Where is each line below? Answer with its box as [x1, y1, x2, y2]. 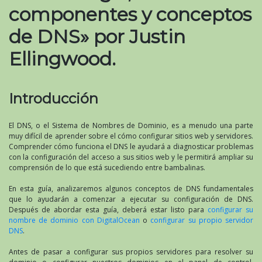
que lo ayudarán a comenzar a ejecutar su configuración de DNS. [9, 194, 253, 204]
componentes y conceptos [9, 2, 251, 26]
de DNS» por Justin [9, 25, 185, 48]
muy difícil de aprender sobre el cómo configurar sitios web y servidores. [9, 130, 253, 141]
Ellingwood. [9, 47, 116, 70]
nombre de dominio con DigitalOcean [9, 215, 140, 225]
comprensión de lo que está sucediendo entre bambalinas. [9, 162, 205, 173]
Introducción [9, 89, 98, 107]
